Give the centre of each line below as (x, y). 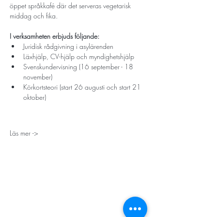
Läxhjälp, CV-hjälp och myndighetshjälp (79, 56)
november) (38, 77)
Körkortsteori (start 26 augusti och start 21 (83, 87)
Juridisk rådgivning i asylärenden (68, 46)
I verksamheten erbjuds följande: (54, 36)
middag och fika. (35, 16)
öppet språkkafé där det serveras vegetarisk (71, 6)
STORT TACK (28, 198)
